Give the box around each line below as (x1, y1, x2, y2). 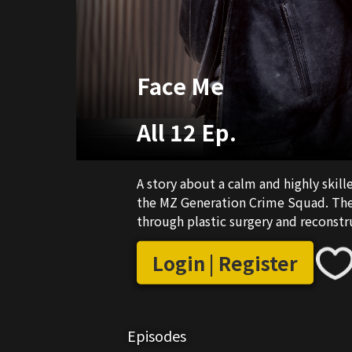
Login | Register (152, 249, 298, 277)
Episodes (127, 324, 186, 346)
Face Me (137, 69, 224, 101)
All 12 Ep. (137, 115, 236, 148)
